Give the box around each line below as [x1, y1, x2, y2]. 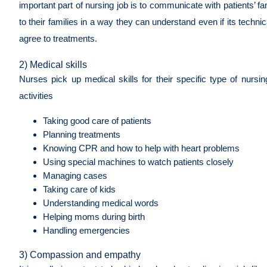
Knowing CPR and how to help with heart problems [43, 142, 242, 153]
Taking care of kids [43, 184, 118, 194]
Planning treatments [43, 129, 125, 139]
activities [19, 90, 58, 101]
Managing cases [43, 170, 112, 181]
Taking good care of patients [43, 115, 156, 126]
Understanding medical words [43, 197, 161, 208]
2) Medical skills [19, 59, 87, 70]
